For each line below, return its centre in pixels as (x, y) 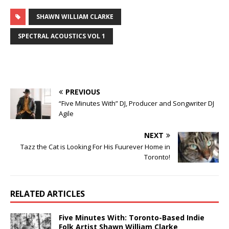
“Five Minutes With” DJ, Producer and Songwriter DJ (136, 103)
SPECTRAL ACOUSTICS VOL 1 (62, 36)
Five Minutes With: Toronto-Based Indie (132, 217)
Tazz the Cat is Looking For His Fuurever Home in (95, 146)
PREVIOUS (83, 91)
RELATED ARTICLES (48, 193)
